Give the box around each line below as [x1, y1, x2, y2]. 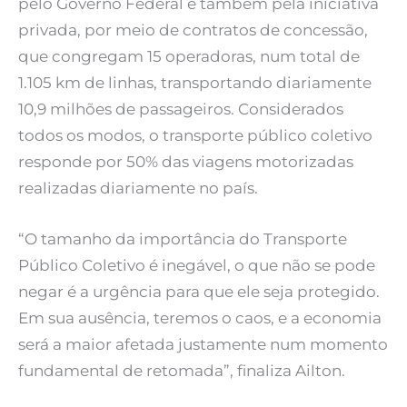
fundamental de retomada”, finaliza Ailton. [18, 362, 345, 381]
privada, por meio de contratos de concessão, [18, 21, 368, 40]
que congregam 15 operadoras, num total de [18, 47, 360, 66]
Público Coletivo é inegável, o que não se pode [18, 256, 375, 275]
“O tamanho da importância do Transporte [18, 230, 347, 249]
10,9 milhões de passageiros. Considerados [18, 100, 343, 119]
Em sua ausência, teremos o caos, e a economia [18, 309, 382, 328]
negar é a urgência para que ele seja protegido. [18, 283, 380, 302]
